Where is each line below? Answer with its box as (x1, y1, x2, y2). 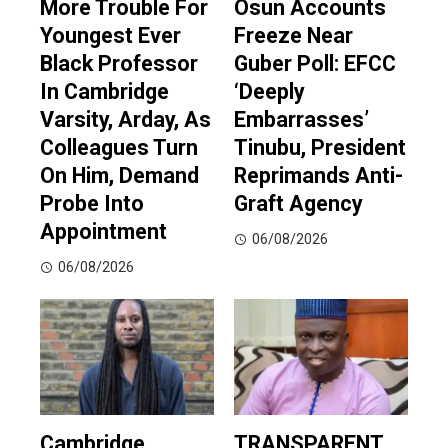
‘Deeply (234, 79, 305, 105)
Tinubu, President (234, 135, 406, 161)
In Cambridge (40, 79, 169, 105)
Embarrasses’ (234, 107, 369, 133)
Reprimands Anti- (234, 163, 403, 189)
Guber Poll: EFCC (234, 51, 396, 77)
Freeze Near (234, 23, 353, 49)
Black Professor (40, 51, 198, 77)
